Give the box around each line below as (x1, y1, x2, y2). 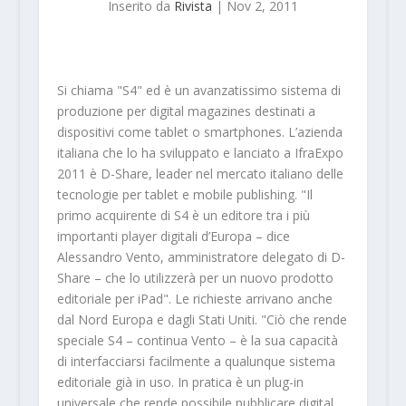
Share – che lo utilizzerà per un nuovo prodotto (56, 268, 333, 286)
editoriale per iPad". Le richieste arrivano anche (56, 289, 333, 307)
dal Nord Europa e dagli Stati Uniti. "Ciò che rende (56, 310, 347, 328)
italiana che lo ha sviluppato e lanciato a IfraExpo (56, 143, 343, 161)
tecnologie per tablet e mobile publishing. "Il (56, 185, 313, 203)
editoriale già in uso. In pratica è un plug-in (56, 372, 304, 391)
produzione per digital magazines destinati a (56, 101, 315, 120)
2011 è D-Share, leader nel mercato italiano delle (56, 164, 343, 182)
